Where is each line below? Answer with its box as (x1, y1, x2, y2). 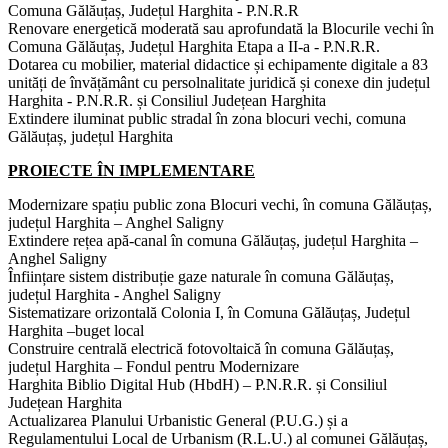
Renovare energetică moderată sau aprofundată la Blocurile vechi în (8, 19, 434, 37)
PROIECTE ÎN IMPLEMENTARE (8, 161, 255, 179)
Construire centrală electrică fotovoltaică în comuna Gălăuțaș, (8, 339, 394, 357)
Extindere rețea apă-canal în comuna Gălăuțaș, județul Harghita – (8, 231, 418, 249)
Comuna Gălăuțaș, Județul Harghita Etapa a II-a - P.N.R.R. (8, 37, 380, 55)
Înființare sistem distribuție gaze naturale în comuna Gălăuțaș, (8, 267, 394, 285)
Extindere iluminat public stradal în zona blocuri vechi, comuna (8, 109, 406, 127)
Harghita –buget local (8, 321, 144, 339)
